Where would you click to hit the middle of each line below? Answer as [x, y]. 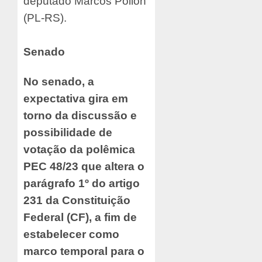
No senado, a [59, 82]
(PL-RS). [45, 18]
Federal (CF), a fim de [80, 218]
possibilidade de [68, 133]
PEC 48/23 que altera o [84, 167]
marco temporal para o [84, 251]
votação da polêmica [79, 150]
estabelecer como [71, 235]
